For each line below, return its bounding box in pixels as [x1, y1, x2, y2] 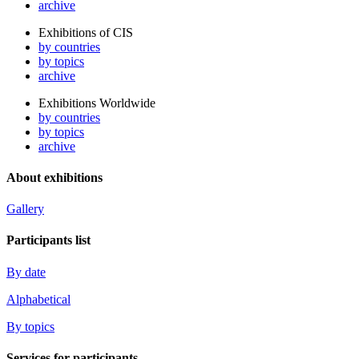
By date [6, 264, 46, 279]
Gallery [6, 202, 44, 216]
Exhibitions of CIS [38, 25, 133, 39]
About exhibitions [6, 170, 103, 184]
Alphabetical [6, 292, 71, 306]
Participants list [6, 233, 91, 248]
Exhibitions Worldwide [38, 95, 155, 110]
